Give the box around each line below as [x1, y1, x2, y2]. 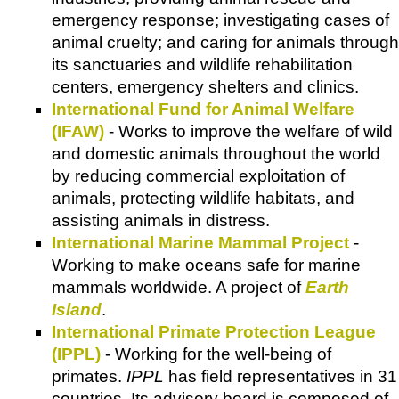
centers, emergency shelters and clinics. [52, 77, 359, 96]
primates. [52, 366, 126, 386]
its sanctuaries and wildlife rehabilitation [52, 54, 353, 74]
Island [52, 299, 102, 319]
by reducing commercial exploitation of [52, 166, 345, 185]
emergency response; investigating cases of [52, 10, 389, 29]
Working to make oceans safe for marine [52, 255, 361, 274]
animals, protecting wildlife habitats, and [52, 188, 354, 208]
